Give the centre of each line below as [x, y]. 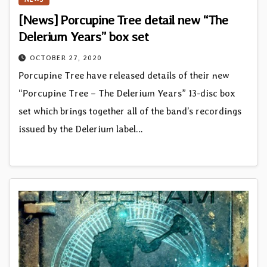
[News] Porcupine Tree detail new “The [124, 20]
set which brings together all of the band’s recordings [130, 111]
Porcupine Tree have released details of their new [124, 76]
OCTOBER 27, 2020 [66, 58]
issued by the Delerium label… [81, 129]
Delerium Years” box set [84, 37]
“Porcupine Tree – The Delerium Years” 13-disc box [127, 94]
